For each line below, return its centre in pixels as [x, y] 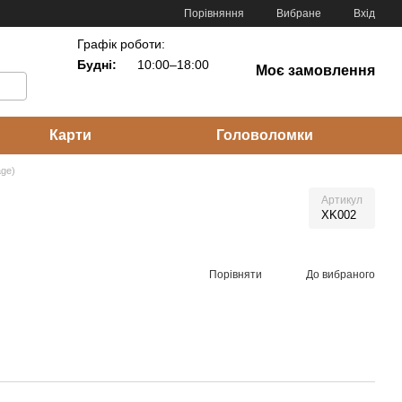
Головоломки [264, 135]
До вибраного [341, 274]
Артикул [342, 200]
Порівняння [214, 13]
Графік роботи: [121, 44]
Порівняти [236, 274]
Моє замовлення [315, 70]
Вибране [299, 13]
